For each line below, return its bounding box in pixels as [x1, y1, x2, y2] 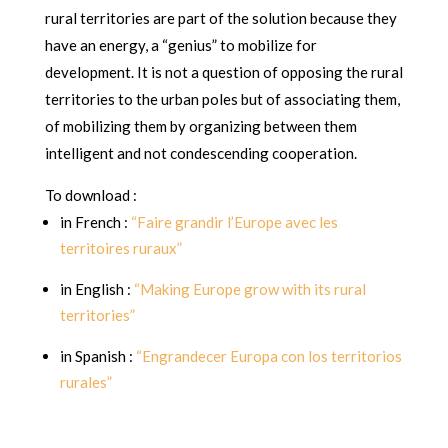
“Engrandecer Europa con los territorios [132, 347, 402, 366]
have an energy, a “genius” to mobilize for [44, 36, 317, 55]
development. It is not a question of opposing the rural [44, 63, 403, 82]
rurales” [59, 373, 112, 392]
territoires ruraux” [59, 239, 182, 258]
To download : [44, 186, 137, 205]
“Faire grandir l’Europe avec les [130, 213, 338, 232]
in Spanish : [59, 347, 133, 366]
